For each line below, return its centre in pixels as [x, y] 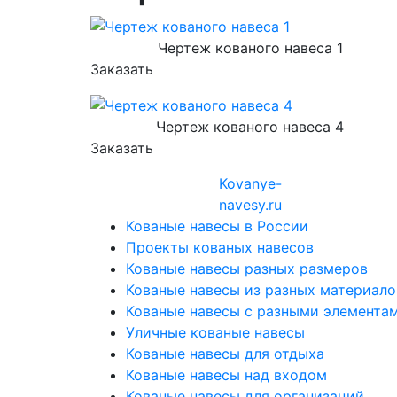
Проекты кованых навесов [220, 248]
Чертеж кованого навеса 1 [250, 47]
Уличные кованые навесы [215, 333]
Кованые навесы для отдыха [225, 354]
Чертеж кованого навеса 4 [250, 127]
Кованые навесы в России [217, 226]
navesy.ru [250, 205]
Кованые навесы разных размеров [247, 269]
